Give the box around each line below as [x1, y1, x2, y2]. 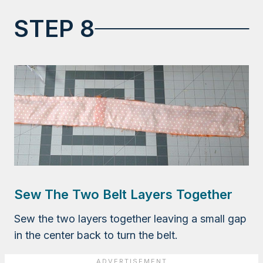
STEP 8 [14, 14, 95, 43]
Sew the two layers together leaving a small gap [14, 213, 247, 225]
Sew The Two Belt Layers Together [14, 187, 232, 203]
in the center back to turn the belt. [14, 229, 178, 242]
